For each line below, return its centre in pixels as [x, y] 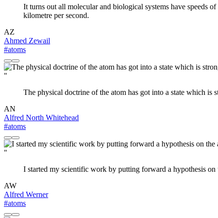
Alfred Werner [26, 195]
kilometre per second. [56, 16]
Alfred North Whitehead [41, 118]
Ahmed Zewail [27, 41]
